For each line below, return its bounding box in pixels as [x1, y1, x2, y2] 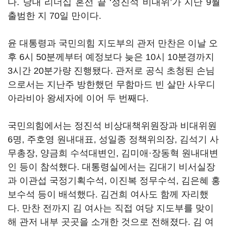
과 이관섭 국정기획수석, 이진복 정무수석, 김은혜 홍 [8, 176, 220, 186]
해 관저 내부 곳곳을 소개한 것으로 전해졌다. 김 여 [8, 217, 214, 227]
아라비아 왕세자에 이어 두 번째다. [8, 93, 151, 103]
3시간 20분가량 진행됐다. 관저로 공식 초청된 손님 [8, 66, 215, 76]
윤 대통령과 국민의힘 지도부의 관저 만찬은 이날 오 [8, 38, 218, 48]
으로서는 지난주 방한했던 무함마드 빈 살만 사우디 [8, 79, 215, 90]
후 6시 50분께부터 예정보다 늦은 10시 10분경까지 [8, 52, 214, 62]
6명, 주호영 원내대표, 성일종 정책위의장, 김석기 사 [8, 134, 219, 145]
